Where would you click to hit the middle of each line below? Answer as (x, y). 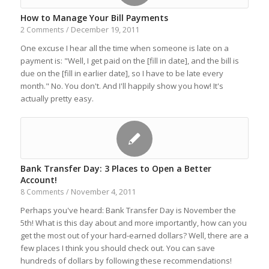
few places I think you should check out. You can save (117, 248)
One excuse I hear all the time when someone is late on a (124, 48)
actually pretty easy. (57, 98)
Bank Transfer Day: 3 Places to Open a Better (116, 168)
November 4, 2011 (103, 192)
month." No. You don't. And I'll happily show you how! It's (122, 86)
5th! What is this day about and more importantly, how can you (133, 223)
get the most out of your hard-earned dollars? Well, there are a (134, 235)
